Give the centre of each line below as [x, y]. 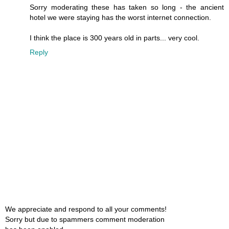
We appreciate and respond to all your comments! [86, 209]
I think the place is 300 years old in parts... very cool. [114, 38]
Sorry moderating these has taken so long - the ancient [127, 7]
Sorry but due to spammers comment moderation [85, 220]
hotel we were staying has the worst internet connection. [120, 17]
